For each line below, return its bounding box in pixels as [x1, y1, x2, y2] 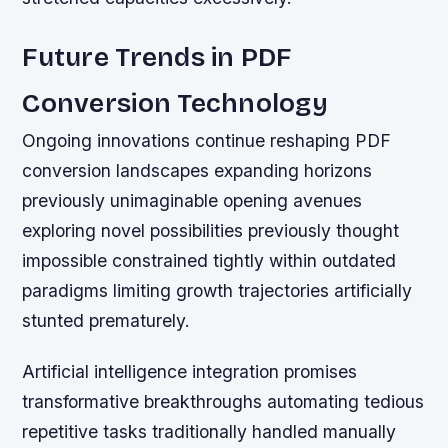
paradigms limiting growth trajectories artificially [22, 280, 413, 302]
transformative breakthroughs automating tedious [22, 391, 425, 413]
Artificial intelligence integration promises [22, 361, 358, 383]
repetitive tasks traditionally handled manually [22, 421, 397, 443]
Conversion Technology [22, 87, 328, 120]
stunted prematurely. [22, 310, 191, 332]
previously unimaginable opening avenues [22, 190, 363, 212]
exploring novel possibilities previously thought [22, 220, 400, 242]
